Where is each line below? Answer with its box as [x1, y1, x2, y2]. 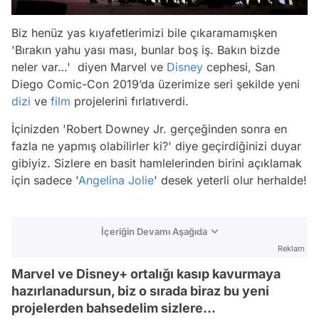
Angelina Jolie [78, 173, 154, 188]
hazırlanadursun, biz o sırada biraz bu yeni [11, 283, 269, 299]
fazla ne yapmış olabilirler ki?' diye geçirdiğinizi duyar [11, 139, 301, 154]
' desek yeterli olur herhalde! [154, 173, 307, 188]
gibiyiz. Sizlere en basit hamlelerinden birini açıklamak [11, 156, 302, 171]
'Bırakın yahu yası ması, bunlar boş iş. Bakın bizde [11, 43, 280, 58]
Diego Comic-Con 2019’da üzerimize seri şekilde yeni [11, 77, 300, 92]
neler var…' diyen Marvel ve [11, 60, 167, 75]
